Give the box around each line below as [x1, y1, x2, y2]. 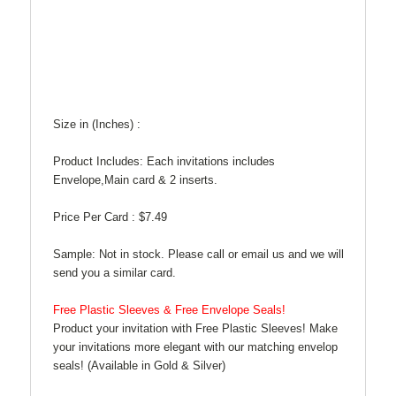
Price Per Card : [53, 209, 135, 224]
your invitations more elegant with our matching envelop [53, 339, 338, 354]
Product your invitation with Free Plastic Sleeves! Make [53, 321, 338, 335]
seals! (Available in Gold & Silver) [53, 358, 225, 372]
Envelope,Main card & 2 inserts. [53, 172, 217, 187]
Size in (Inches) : [53, 117, 141, 131]
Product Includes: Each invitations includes [53, 154, 275, 168]
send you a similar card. [53, 265, 176, 279]
